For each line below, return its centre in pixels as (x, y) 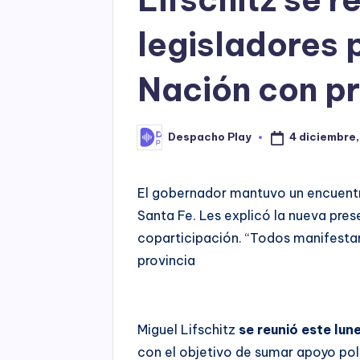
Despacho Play (210, 137)
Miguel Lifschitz (188, 329)
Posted (157, 142)
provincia (167, 260)
